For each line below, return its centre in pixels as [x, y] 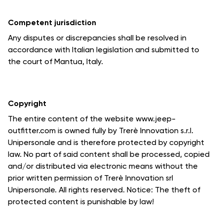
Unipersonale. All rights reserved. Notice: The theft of [104, 190]
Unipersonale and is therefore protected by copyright [106, 142]
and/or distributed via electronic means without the [103, 166]
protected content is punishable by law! [81, 202]
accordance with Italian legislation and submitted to [104, 50]
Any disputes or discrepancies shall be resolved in [97, 38]
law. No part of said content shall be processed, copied [109, 154]
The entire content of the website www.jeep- [92, 119]
